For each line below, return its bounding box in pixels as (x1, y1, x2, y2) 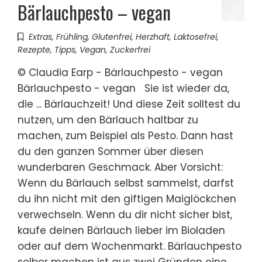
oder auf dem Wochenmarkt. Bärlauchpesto (18, 239, 242, 253)
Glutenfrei (92, 30, 132, 43)
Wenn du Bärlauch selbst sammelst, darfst (18, 175, 234, 190)
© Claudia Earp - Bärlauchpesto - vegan (18, 65, 223, 80)
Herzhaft (136, 30, 170, 43)
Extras (29, 30, 52, 43)
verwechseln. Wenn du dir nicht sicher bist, (18, 207, 232, 222)
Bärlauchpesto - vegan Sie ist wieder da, (18, 81, 229, 95)
